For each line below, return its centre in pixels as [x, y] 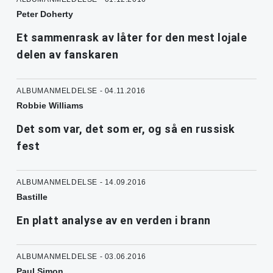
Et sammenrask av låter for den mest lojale [132, 38]
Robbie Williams [50, 106]
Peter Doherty [45, 14]
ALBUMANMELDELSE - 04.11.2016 [81, 91]
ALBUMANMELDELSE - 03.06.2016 [81, 257]
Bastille [32, 197]
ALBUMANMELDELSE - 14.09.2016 [81, 183]
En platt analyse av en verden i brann [114, 221]
